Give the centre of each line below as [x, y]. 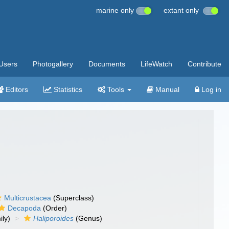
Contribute [204, 64]
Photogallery [53, 64]
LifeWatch [156, 64]
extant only [183, 10]
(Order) [54, 208]
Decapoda [25, 208]
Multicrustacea [28, 198]
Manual [166, 89]
